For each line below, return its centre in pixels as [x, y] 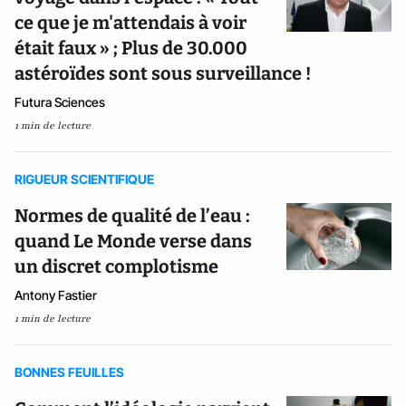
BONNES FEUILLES [69, 372]
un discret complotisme [116, 266]
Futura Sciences [60, 102]
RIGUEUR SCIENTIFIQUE [84, 179]
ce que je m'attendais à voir [130, 23]
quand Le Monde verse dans [133, 241]
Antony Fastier [56, 295]
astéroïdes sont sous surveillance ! [163, 73]
